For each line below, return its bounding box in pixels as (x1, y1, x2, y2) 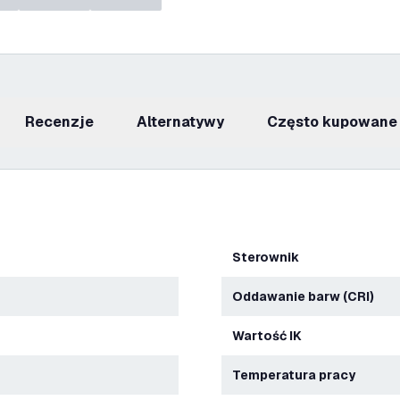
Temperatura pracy (240, 367, 355, 383)
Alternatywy (147, 112, 224, 131)
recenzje (35, 112, 94, 131)
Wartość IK (244, 328, 302, 344)
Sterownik (241, 249, 299, 265)
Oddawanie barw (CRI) (243, 288, 374, 304)
